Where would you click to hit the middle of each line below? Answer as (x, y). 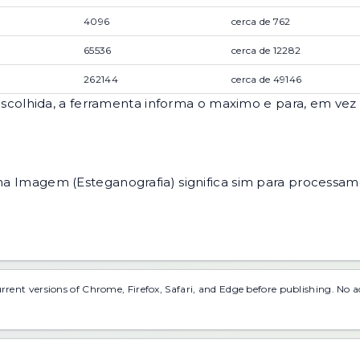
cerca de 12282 (266, 50)
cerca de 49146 (267, 79)
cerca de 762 (261, 21)
